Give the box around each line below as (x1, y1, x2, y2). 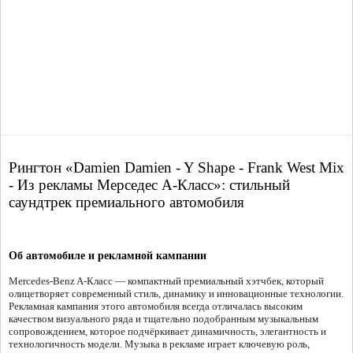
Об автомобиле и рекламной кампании (9, 250, 206, 262)
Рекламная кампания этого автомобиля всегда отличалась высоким (9, 300, 303, 313)
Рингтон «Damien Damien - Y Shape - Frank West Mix (9, 159, 344, 176)
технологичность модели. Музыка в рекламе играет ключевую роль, (9, 338, 310, 351)
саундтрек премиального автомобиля (9, 194, 244, 211)
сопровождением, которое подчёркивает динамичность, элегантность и (9, 325, 326, 338)
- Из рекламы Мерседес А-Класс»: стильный (9, 176, 290, 194)
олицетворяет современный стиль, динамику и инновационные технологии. (9, 288, 344, 300)
